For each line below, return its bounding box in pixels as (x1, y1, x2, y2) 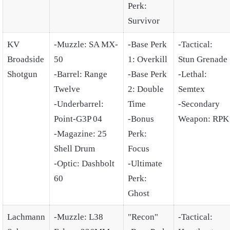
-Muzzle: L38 (54, 212, 103, 222)
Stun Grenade (178, 54, 227, 64)
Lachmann (7, 212, 45, 222)
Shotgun (7, 69, 37, 79)
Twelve (54, 84, 80, 94)
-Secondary (178, 99, 220, 109)
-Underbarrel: (54, 99, 104, 109)
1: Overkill (128, 54, 167, 64)
